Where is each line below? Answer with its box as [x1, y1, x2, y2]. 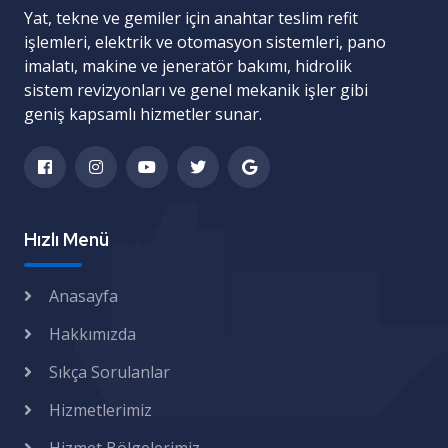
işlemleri [24, 31, 87, 53]
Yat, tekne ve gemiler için [24, 7, 214, 29]
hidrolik [295, 55, 352, 77]
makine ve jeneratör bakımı [82, 55, 287, 77]
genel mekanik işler [190, 79, 336, 101]
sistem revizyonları [24, 79, 165, 101]
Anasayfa [49, 285, 118, 307]
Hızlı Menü [24, 228, 109, 251]
